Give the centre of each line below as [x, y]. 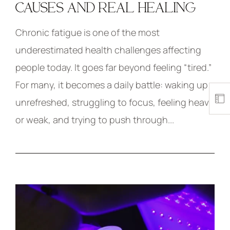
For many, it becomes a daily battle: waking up [112, 85]
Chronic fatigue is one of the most [88, 33]
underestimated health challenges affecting [108, 50]
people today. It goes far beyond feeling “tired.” [113, 68]
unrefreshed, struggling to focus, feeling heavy [114, 102]
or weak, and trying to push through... [95, 120]
